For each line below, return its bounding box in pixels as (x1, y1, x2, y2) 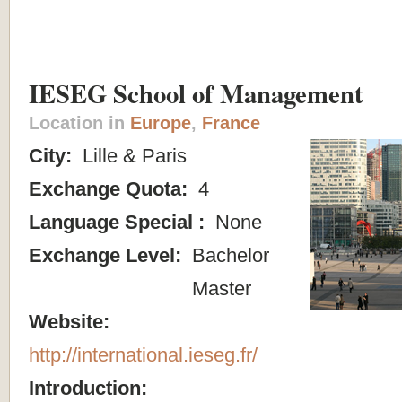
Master (187, 276, 251, 300)
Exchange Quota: (29, 177, 193, 200)
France (202, 112, 260, 133)
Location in (29, 112, 130, 133)
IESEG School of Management (29, 74, 363, 112)
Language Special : (29, 210, 210, 233)
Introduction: (29, 376, 153, 399)
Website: (29, 310, 115, 333)
